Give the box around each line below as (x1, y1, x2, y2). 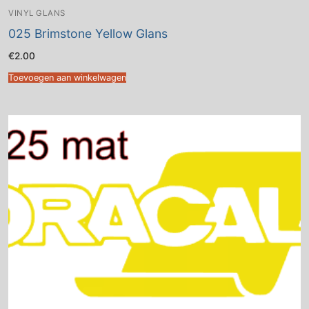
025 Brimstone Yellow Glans (8, 26, 168, 41)
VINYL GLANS (8, 8, 66, 19)
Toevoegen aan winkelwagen (8, 72, 126, 83)
